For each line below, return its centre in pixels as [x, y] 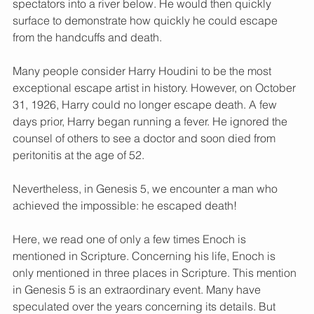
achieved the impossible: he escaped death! [125, 206]
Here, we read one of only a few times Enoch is [131, 239]
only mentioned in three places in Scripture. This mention [156, 273]
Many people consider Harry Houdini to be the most [143, 71]
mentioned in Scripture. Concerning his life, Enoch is [145, 256]
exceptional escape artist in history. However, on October [156, 88]
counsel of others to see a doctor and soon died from [145, 138]
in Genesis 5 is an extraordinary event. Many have [138, 290]
